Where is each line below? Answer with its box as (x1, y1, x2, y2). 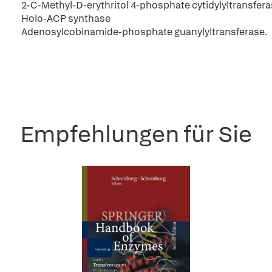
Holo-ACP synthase (21, 12, 110, 25)
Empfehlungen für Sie (20, 119, 252, 149)
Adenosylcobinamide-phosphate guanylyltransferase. (21, 25, 267, 38)
